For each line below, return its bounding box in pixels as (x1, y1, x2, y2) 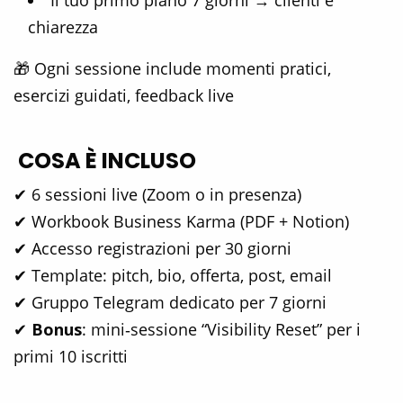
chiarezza (28, 16, 98, 39)
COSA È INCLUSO (13, 146, 196, 176)
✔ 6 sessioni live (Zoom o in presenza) (13, 184, 301, 206)
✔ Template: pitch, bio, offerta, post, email (13, 264, 332, 287)
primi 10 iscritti (13, 345, 128, 368)
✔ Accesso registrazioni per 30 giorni (13, 237, 291, 260)
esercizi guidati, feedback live (13, 85, 234, 107)
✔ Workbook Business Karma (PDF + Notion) (13, 210, 349, 233)
